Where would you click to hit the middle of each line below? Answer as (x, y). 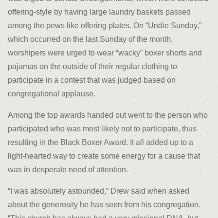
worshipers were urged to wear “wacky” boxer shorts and (105, 53)
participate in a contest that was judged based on (92, 80)
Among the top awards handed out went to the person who (108, 115)
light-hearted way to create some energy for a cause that (104, 156)
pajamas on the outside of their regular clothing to (92, 67)
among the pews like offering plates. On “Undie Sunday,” (105, 26)
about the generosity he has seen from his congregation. (104, 205)
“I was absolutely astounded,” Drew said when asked (99, 191)
